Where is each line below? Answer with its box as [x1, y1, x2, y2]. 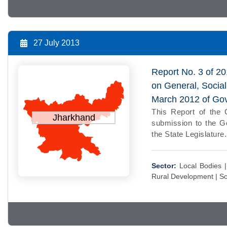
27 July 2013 [33, 38, 80, 47]
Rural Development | [152, 172, 220, 180]
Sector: [152, 161, 177, 170]
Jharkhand [52, 112, 95, 123]
